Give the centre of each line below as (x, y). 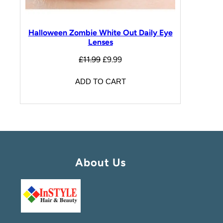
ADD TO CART (100, 82)
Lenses (100, 42)
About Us (100, 162)
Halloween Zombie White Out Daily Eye (100, 33)
